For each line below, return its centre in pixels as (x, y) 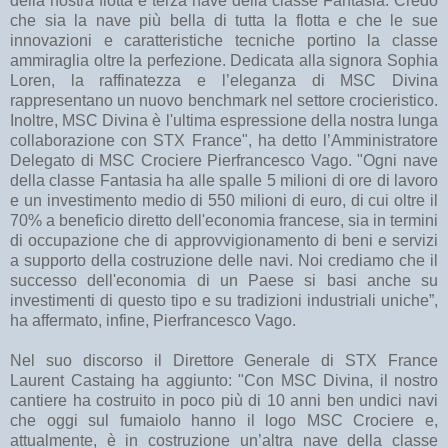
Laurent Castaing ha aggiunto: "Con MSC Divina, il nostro (224, 381)
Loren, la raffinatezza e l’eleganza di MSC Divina (224, 81)
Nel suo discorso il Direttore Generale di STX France (224, 361)
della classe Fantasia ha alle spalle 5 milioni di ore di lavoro (224, 181)
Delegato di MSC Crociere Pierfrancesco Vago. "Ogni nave (224, 161)
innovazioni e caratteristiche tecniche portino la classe (224, 41)
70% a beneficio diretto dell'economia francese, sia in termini (224, 221)
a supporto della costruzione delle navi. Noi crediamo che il (224, 261)
